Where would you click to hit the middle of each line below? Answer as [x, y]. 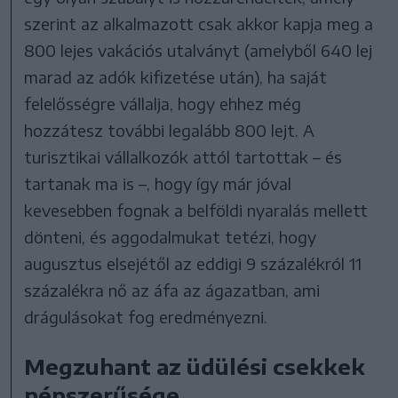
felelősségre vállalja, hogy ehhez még [163, 103]
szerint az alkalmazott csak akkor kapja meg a [199, 23]
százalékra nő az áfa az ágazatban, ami [172, 290]
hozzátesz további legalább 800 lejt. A [170, 130]
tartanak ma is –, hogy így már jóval [158, 183]
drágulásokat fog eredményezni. [146, 316]
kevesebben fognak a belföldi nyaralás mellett [196, 210]
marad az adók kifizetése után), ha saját [176, 76]
